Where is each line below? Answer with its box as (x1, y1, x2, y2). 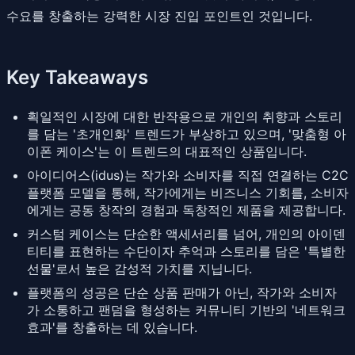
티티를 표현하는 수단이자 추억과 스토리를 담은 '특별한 (27, 242, 345, 259)
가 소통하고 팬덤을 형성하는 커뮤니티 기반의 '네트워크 (27, 301, 345, 318)
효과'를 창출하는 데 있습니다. (27, 319, 197, 335)
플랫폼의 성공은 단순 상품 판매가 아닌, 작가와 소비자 (27, 284, 337, 300)
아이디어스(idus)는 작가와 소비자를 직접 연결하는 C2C (27, 166, 349, 183)
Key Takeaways (6, 65, 148, 89)
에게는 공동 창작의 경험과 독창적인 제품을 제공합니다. (27, 201, 345, 218)
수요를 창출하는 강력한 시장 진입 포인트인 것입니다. (6, 7, 312, 24)
